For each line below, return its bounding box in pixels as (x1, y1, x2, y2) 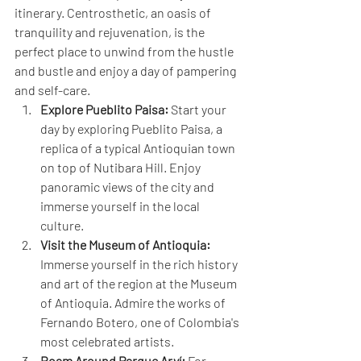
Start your (168, 102, 229, 118)
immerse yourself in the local (40, 198, 202, 214)
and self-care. (15, 82, 90, 98)
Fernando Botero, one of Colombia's (40, 314, 242, 330)
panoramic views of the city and (40, 179, 217, 195)
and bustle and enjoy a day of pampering (15, 63, 239, 79)
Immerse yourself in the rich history (40, 256, 240, 272)
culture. (40, 218, 84, 234)
